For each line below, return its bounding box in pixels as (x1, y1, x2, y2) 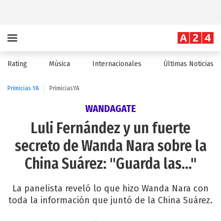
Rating (7, 60, 27, 68)
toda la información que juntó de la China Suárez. (8, 195, 213, 206)
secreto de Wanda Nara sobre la (14, 137, 207, 155)
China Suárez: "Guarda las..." (24, 155, 197, 173)
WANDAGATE (85, 103, 136, 114)
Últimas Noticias (163, 60, 214, 68)
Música (49, 60, 71, 68)
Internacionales (92, 60, 142, 68)
